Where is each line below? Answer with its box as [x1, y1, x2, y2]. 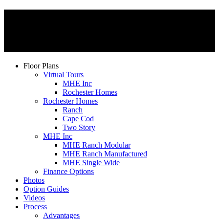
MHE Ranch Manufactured [63, 149, 147, 158]
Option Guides [23, 184, 69, 193]
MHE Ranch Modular [63, 140, 131, 149]
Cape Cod [63, 114, 94, 123]
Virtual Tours [43, 70, 84, 79]
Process [23, 202, 47, 211]
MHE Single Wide [63, 158, 120, 167]
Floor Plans [23, 61, 59, 70]
